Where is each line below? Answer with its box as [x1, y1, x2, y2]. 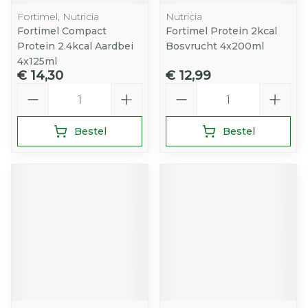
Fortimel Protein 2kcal [166, 25, 277, 37]
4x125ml [17, 55, 57, 67]
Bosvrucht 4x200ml [166, 40, 264, 52]
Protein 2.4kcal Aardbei [17, 40, 133, 52]
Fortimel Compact [17, 25, 107, 37]
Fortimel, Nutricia [17, 10, 99, 23]
